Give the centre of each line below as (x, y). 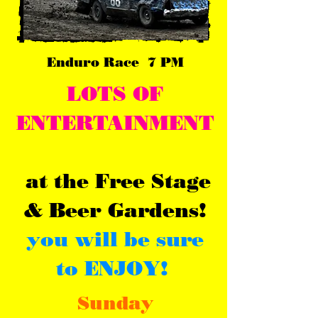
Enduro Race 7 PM (115, 62)
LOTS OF (115, 94)
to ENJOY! (115, 268)
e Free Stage (144, 181)
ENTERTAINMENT (115, 123)
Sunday (116, 303)
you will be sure (115, 239)
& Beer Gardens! (115, 210)
